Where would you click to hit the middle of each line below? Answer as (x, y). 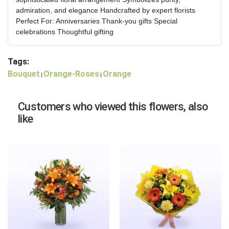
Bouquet (24, 74)
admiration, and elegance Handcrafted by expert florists (106, 10)
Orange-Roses (71, 74)
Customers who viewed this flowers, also (113, 106)
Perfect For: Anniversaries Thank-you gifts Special (97, 21)
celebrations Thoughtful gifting (65, 31)
